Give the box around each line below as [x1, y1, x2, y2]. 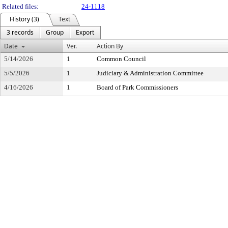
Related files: [2, 3, 39, 10]
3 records [7, 28, 34, 37]
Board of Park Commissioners [97, 83, 178, 91]
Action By [97, 42, 123, 50]
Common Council [97, 55, 146, 63]
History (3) [10, 15, 39, 23]
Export [76, 28, 94, 37]
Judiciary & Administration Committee [97, 69, 204, 77]
